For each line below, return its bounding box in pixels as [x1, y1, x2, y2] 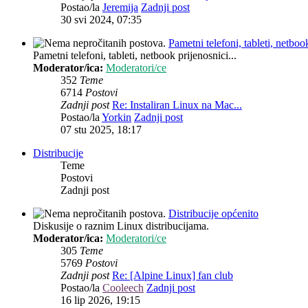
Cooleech [102, 282, 144, 294]
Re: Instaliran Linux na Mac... [112, 99, 242, 111]
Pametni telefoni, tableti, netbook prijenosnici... [33, 49, 236, 62]
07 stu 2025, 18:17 [60, 124, 142, 136]
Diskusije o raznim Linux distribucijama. [33, 220, 209, 232]
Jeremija [102, 1, 138, 14]
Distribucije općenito [168, 208, 258, 220]
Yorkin [102, 111, 131, 124]
